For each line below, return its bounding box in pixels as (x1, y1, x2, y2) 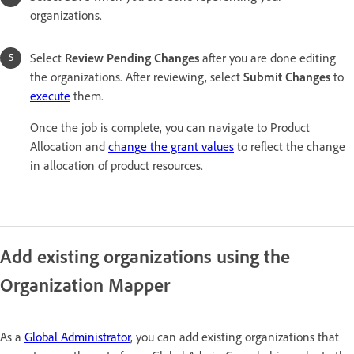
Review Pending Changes (65, 50, 199, 66)
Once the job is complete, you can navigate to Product (30, 119, 310, 135)
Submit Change (243, 69, 326, 85)
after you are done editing (199, 50, 336, 66)
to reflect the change (234, 138, 345, 154)
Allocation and (30, 138, 108, 154)
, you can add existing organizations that (130, 329, 339, 345)
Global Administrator (24, 329, 130, 345)
